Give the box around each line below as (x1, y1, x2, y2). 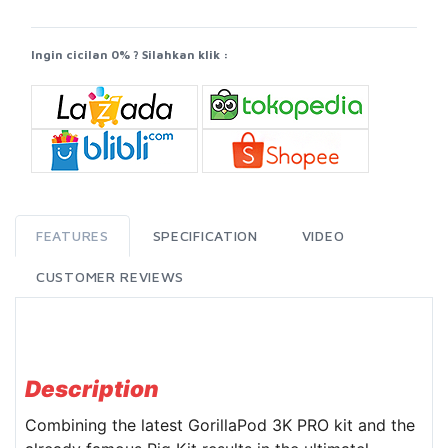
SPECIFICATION (152, 227, 258, 245)
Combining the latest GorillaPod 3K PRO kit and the (25, 414, 415, 435)
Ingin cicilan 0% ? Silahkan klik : (31, 48, 229, 62)
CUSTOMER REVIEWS (36, 268, 185, 286)
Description (25, 374, 159, 402)
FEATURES (36, 227, 109, 245)
